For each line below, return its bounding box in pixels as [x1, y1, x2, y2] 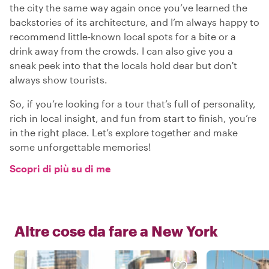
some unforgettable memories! [10, 141, 151, 153]
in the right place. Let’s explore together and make [10, 126, 238, 138]
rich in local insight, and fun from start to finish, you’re [10, 112, 256, 124]
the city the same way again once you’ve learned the [10, 1, 247, 13]
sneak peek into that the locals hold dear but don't [10, 59, 237, 71]
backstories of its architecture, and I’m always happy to [10, 16, 259, 28]
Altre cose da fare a [14, 222, 148, 240]
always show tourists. [10, 73, 107, 85]
